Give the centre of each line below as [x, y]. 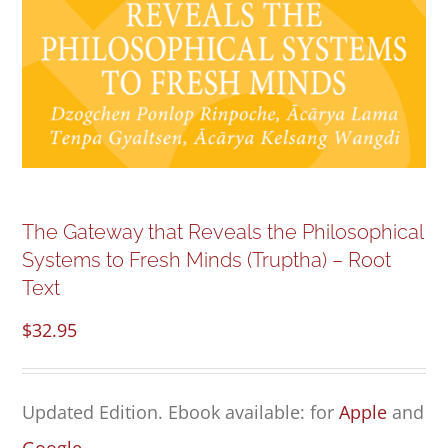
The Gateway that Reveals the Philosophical [223, 232]
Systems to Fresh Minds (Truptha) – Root [207, 260]
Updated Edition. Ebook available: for [181, 412]
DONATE [224, 142]
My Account [68, 274]
